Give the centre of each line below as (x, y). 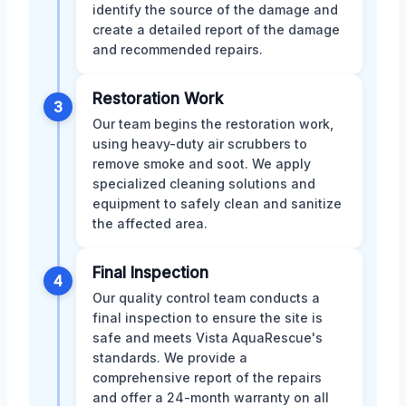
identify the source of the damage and (215, 10)
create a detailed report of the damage (216, 30)
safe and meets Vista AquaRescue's (208, 338)
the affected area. (150, 224)
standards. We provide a (170, 358)
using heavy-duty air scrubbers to (200, 144)
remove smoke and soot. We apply (202, 164)
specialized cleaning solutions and (204, 184)
